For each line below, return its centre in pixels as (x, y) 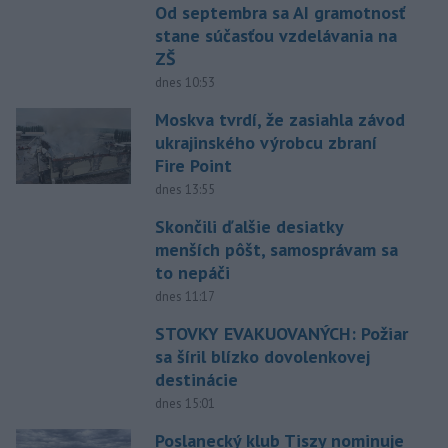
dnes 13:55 (184, 189)
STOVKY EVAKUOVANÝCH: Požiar (281, 333)
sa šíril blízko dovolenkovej (262, 356)
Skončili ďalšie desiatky (248, 226)
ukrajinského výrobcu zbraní (265, 142)
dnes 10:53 (184, 82)
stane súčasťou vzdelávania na (275, 35)
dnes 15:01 (184, 403)
